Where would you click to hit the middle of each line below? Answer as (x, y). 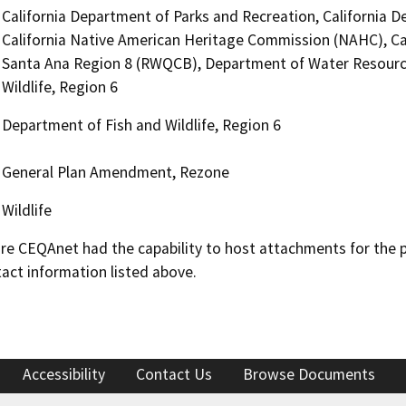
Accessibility (64, 375)
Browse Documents (309, 375)
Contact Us (174, 375)
